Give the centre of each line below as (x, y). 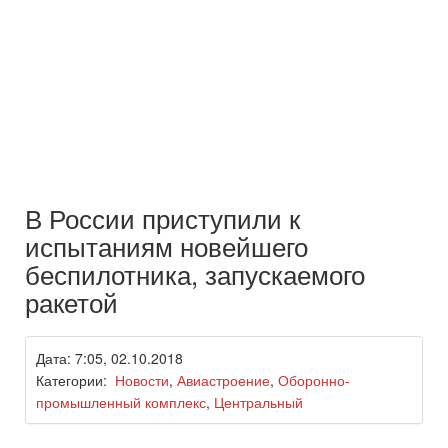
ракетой (71, 302)
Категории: (75, 380)
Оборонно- (314, 380)
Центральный (258, 402)
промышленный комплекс (121, 402)
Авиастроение (223, 380)
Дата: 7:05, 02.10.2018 (109, 358)
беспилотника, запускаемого (195, 274)
